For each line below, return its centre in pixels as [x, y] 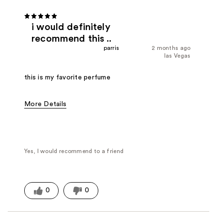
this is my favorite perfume [67, 78]
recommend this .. [72, 39]
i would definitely [71, 27]
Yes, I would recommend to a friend [74, 151]
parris [111, 48]
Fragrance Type [49, 120]
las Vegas [177, 56]
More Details [46, 104]
